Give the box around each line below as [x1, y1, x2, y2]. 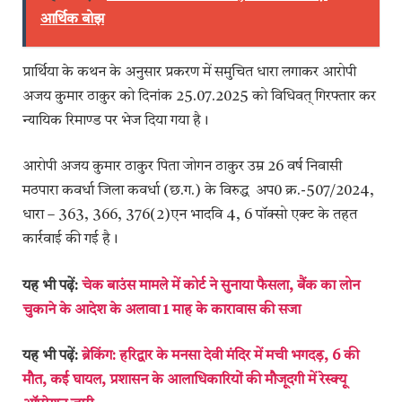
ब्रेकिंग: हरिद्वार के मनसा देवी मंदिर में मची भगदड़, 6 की [82, 349, 359, 364]
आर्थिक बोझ [39, 12, 104, 27]
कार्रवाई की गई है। [22, 232, 118, 248]
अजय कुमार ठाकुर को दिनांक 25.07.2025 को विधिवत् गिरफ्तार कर [22, 89, 376, 104]
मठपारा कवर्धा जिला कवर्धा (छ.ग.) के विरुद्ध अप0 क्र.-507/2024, [22, 184, 374, 199]
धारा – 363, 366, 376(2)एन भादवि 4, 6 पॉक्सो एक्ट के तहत [22, 208, 357, 223]
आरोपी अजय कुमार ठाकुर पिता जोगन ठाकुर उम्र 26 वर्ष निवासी [22, 160, 342, 175]
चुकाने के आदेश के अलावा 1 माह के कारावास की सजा [22, 302, 301, 318]
